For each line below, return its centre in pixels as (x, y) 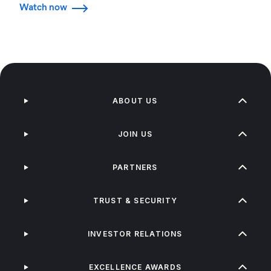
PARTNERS (135, 168)
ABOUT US (135, 101)
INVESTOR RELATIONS (135, 234)
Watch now (43, 7)
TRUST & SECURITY (135, 201)
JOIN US (135, 134)
